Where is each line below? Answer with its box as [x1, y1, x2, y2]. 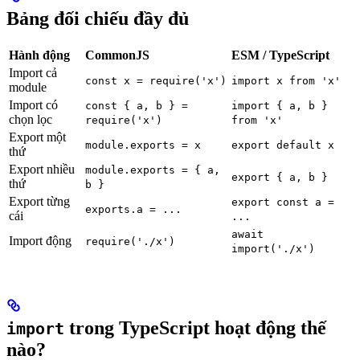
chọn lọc [9, 112, 52, 127]
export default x [231, 139, 334, 152]
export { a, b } [231, 171, 328, 184]
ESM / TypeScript [231, 48, 329, 63]
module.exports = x [85, 139, 201, 152]
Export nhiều [9, 162, 75, 177]
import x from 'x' [231, 75, 341, 88]
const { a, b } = [85, 100, 188, 112]
